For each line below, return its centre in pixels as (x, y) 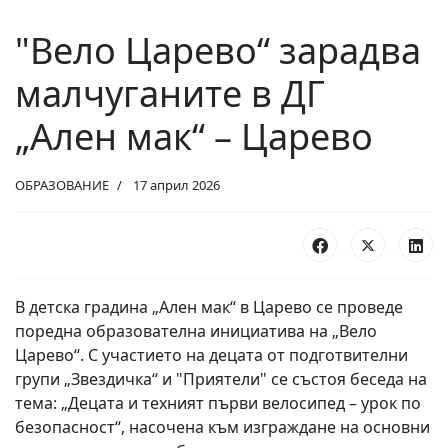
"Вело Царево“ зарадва (218, 50)
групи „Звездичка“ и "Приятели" (143, 378)
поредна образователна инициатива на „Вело (196, 330)
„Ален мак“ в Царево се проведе (277, 306)
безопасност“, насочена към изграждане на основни (222, 426)
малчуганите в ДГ (170, 93)
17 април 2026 (176, 184)
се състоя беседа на (349, 378)
